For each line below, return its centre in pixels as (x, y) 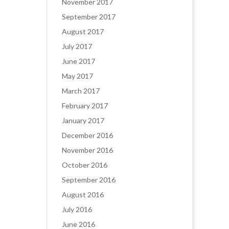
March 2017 (81, 91)
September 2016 (89, 180)
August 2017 (83, 31)
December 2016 (87, 135)
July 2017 (77, 46)
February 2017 (85, 106)
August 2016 (83, 194)
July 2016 (77, 209)
